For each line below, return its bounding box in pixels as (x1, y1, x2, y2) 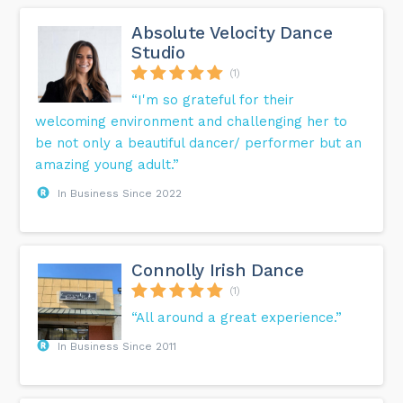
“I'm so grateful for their (131, 92, 295, 109)
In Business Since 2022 (58, 187, 183, 201)
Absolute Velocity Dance (131, 22, 333, 44)
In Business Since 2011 (58, 340, 177, 354)
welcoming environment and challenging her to (35, 113, 348, 130)
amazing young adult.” (35, 157, 180, 174)
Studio (131, 42, 185, 64)
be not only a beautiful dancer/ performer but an (35, 135, 363, 152)
